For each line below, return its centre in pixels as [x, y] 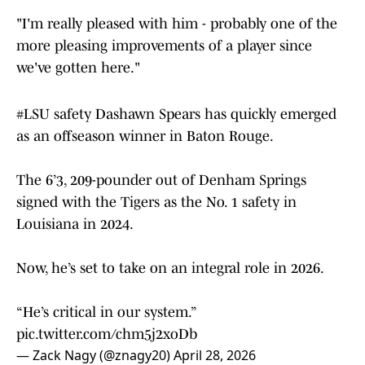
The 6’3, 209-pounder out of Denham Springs [161, 180]
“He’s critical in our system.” [106, 312]
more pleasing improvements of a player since [164, 46]
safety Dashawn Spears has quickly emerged [193, 114]
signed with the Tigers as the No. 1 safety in [156, 202]
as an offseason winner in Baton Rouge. [145, 136]
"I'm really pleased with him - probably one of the [177, 24]
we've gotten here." [78, 68]
